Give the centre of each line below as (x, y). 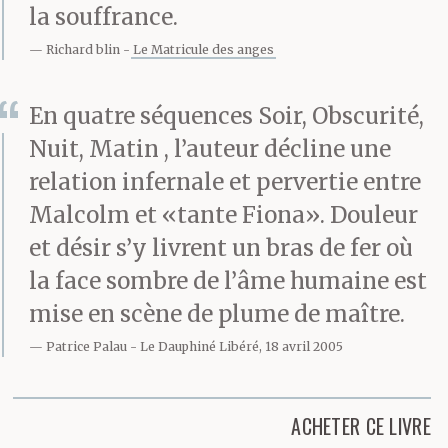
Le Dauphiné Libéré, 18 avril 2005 (241, 346)
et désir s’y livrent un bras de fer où (221, 247)
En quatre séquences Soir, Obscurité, (226, 115)
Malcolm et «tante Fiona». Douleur (223, 214)
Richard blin (83, 49)
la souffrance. (103, 16)
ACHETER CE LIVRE (361, 425)
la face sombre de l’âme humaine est (228, 280)
